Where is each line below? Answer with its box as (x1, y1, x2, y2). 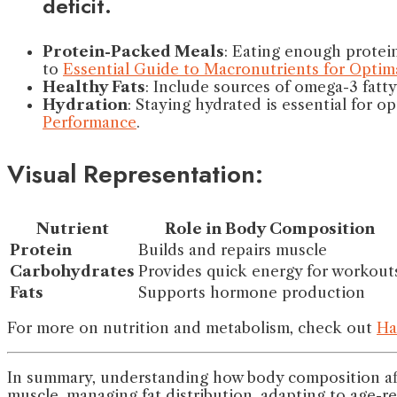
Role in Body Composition (165, 220, 375, 238)
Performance (43, 113, 136, 132)
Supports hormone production (138, 284, 365, 302)
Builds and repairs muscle (138, 241, 327, 260)
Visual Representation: (7, 156, 263, 193)
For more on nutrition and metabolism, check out (7, 319, 377, 338)
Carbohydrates (10, 262, 135, 281)
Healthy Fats (43, 78, 145, 97)
